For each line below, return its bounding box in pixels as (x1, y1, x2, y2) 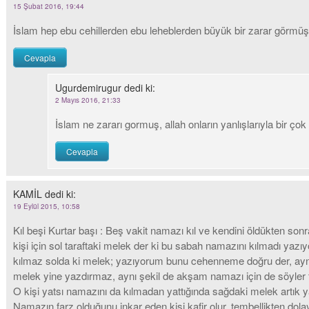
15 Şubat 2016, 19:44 (13, 1, 84, 11)
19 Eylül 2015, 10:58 (13, 201, 80, 211)
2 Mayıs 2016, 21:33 (55, 95, 121, 105)
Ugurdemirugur (55, 81, 121, 94)
